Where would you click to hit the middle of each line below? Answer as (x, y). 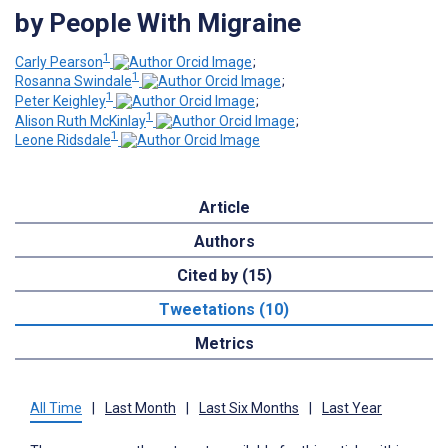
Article (224, 208)
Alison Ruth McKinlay (80, 120)
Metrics (224, 344)
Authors (224, 242)
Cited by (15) (224, 276)
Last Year (352, 408)
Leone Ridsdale (63, 140)
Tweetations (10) (224, 310)
